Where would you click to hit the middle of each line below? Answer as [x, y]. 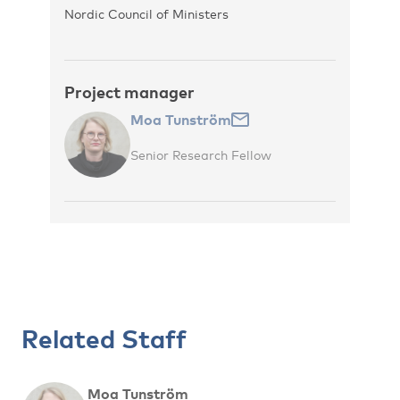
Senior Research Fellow [201, 155]
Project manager [129, 92]
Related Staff [104, 338]
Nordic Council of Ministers [146, 14]
